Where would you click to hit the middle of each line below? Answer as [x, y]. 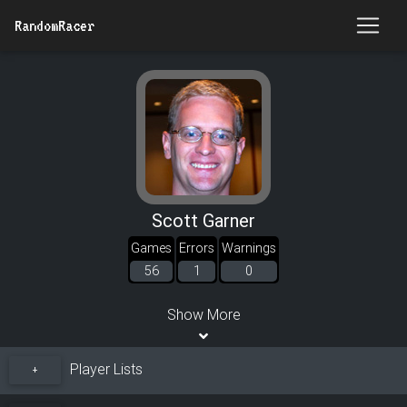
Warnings [249, 248]
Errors [197, 248]
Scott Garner [203, 220]
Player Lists [104, 369]
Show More [203, 314]
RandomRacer [55, 25]
